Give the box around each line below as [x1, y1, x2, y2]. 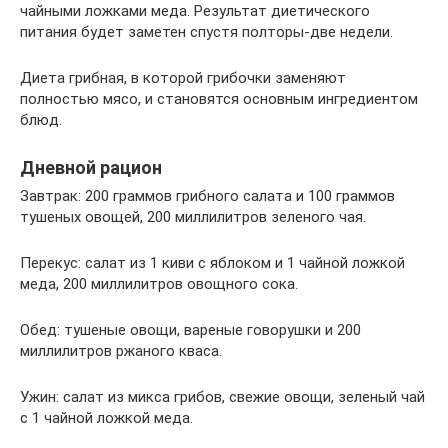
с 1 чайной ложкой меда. [20, 409, 193, 427]
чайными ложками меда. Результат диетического [20, 2, 370, 20]
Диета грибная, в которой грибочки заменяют [20, 69, 346, 87]
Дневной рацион [20, 157, 162, 178]
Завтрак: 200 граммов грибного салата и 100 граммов [20, 187, 395, 205]
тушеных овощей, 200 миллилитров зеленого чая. [20, 208, 366, 226]
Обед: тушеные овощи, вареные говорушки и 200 [20, 321, 361, 339]
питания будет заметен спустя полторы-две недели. [20, 23, 393, 41]
